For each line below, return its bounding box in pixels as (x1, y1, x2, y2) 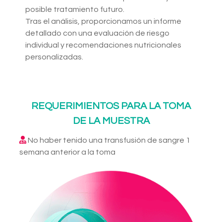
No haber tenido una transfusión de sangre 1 (26, 136, 190, 145)
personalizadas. (25, 53, 83, 61)
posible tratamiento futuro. (25, 5, 124, 14)
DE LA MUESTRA (72, 116, 150, 126)
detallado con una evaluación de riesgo (25, 29, 169, 38)
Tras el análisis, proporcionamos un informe (25, 17, 181, 26)
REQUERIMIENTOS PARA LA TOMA (31, 101, 191, 111)
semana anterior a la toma (19, 148, 115, 157)
